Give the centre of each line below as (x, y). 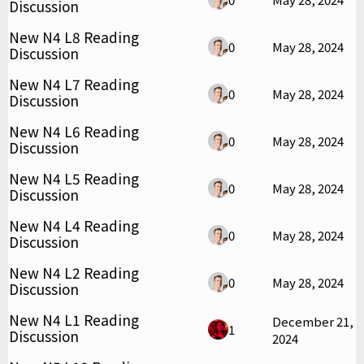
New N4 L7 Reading (74, 84)
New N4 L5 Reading (74, 178)
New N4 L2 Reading (74, 272)
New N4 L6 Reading (74, 131)
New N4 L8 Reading (74, 37)
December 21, (313, 321)
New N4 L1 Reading (74, 319)
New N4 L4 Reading (74, 225)
